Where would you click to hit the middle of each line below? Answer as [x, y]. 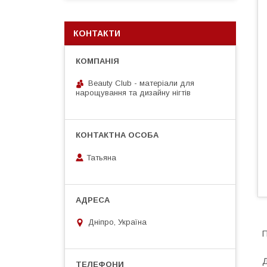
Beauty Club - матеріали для [141, 83]
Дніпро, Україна [117, 222]
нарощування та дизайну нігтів [133, 93]
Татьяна [101, 157]
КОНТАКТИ [97, 33]
